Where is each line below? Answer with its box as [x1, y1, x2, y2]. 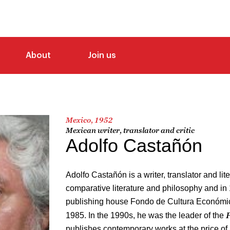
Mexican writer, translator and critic [66, 125, 195, 135]
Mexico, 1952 [66, 115, 113, 124]
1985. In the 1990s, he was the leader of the [66, 210, 226, 220]
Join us [88, 51, 116, 60]
